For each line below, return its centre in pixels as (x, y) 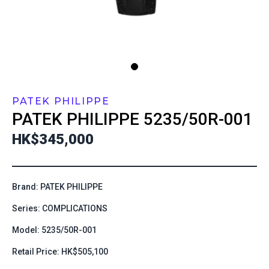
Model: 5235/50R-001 (54, 230)
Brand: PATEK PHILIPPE (57, 187)
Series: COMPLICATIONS (60, 208)
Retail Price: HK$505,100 (60, 252)
